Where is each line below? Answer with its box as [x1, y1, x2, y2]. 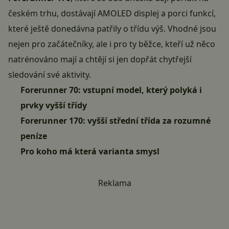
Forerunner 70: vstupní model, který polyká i [20, 84, 202, 96]
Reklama [98, 177, 131, 189]
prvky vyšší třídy [20, 100, 87, 111]
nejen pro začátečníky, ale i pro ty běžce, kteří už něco [8, 38, 215, 50]
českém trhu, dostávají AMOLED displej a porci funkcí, [8, 8, 216, 19]
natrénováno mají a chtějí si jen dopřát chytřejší [8, 54, 192, 65]
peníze [20, 130, 47, 142]
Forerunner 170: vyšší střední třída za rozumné [20, 115, 211, 127]
